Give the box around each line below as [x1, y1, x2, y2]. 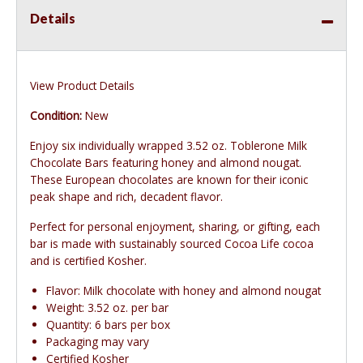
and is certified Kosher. [30, 253, 147, 269]
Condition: [30, 108, 82, 124]
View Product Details [30, 78, 135, 94]
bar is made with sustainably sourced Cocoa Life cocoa [30, 236, 314, 252]
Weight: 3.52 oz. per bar [46, 300, 169, 316]
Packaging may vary [46, 334, 149, 350]
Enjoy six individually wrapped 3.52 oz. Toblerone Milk [30, 138, 307, 154]
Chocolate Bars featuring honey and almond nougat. [30, 155, 301, 171]
